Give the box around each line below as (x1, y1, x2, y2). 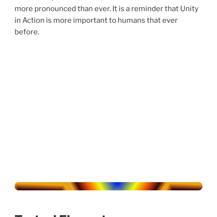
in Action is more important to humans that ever (15, 16, 178, 25)
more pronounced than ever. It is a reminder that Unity (15, 4, 199, 14)
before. (15, 28, 39, 37)
